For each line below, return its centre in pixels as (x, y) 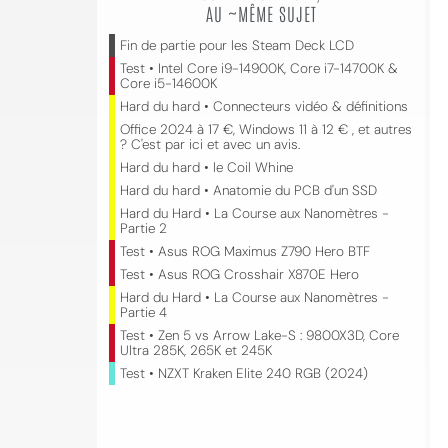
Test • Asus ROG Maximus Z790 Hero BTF (245, 251)
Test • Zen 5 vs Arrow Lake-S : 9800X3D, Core (259, 335)
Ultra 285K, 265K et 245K (196, 350)
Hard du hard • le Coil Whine (206, 167)
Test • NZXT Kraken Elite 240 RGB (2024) (244, 373)
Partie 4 (143, 312)
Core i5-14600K (168, 83)
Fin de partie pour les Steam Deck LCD (237, 45)
